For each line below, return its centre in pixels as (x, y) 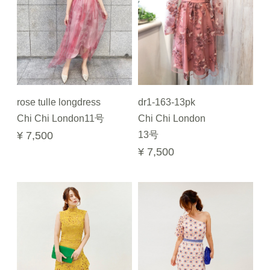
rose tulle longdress (59, 102)
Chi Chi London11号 (61, 118)
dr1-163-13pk (167, 102)
